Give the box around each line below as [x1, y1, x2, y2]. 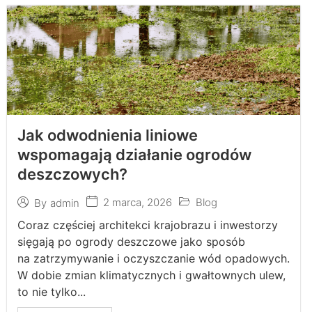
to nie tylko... [17, 285, 86, 299]
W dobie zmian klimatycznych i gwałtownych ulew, [17, 268, 286, 282]
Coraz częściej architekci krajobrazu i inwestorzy [17, 218, 278, 232]
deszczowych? [17, 165, 127, 183]
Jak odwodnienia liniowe [17, 126, 198, 144]
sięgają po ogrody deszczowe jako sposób [17, 235, 245, 249]
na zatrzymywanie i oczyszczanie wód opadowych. [17, 251, 290, 265]
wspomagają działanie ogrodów [17, 146, 251, 164]
